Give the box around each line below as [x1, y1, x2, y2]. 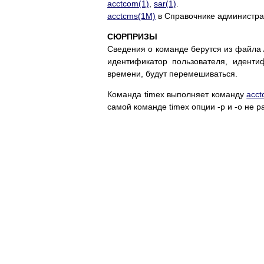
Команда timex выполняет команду [107, 90, 247, 100]
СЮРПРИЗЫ [107, 32, 157, 42]
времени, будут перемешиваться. [107, 69, 237, 79]
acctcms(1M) [107, 11, 156, 21]
